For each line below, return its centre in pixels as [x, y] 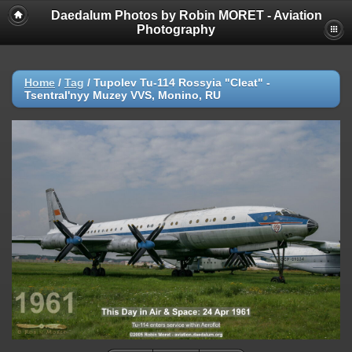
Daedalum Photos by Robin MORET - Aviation [186, 15]
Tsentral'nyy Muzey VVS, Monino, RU [123, 95]
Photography [176, 29]
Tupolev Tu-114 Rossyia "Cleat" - [182, 82]
